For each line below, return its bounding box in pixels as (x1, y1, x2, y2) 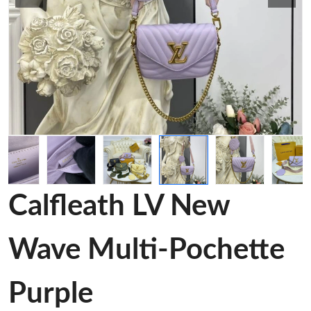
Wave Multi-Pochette (8, 235, 285, 264)
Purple (8, 279, 93, 308)
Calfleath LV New (8, 192, 230, 221)
